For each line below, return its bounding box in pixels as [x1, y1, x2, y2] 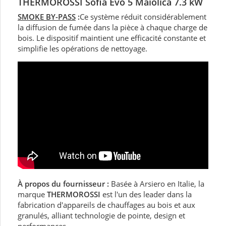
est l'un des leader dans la [100, 189, 192, 200]
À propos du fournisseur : [18, 179, 111, 189]
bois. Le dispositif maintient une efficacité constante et [18, 32, 206, 43]
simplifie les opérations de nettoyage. [18, 43, 147, 53]
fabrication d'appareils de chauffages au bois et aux [18, 200, 195, 210]
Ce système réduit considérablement [80, 11, 206, 22]
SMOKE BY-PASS [18, 11, 76, 22]
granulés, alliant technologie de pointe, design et [18, 210, 185, 221]
